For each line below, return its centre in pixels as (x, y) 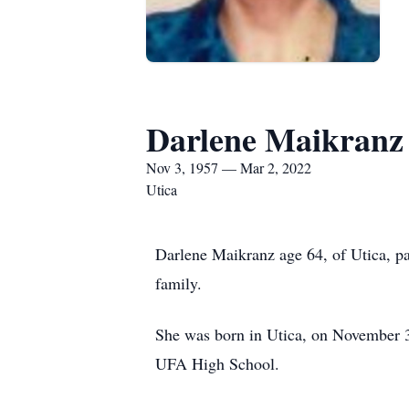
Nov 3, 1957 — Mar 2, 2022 (229, 168)
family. (178, 283)
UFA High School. (217, 363)
